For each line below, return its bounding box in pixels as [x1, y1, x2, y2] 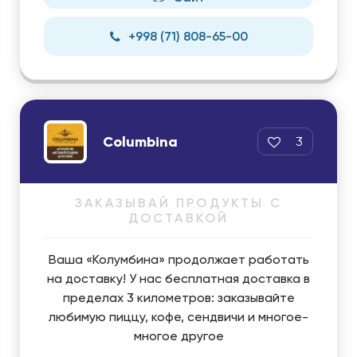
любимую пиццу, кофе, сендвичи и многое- [49, 309, 308, 324]
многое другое [133, 328, 224, 343]
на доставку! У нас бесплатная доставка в [47, 271, 310, 286]
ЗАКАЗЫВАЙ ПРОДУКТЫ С [75, 195, 282, 210]
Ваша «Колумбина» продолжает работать [48, 252, 309, 267]
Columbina [103, 132, 178, 151]
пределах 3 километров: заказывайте [62, 290, 295, 305]
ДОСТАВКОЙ [127, 210, 229, 226]
